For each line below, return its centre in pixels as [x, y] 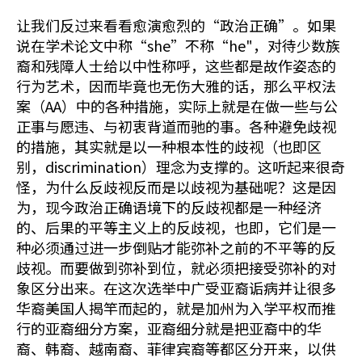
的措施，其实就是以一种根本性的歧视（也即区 [169, 146]
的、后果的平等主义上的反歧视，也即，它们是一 [176, 227]
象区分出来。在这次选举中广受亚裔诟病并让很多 [176, 288]
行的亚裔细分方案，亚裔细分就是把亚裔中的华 [169, 328]
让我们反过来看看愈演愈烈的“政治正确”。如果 [176, 25]
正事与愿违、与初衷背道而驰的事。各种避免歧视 [176, 126]
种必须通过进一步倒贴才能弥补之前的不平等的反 [176, 247]
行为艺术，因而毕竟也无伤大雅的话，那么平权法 [176, 86]
